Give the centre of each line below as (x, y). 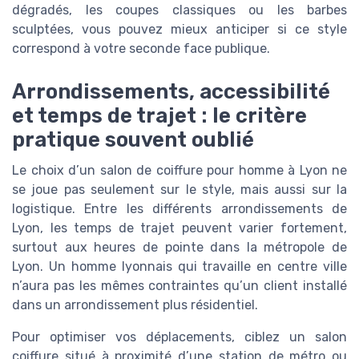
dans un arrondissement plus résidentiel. (135, 305)
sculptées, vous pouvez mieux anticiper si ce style (179, 29)
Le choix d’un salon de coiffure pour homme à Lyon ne (179, 171)
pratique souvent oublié (133, 140)
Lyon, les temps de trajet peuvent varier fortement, (179, 228)
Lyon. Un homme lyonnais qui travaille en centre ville (179, 267)
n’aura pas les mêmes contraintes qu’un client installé (179, 286)
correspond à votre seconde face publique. (141, 48)
